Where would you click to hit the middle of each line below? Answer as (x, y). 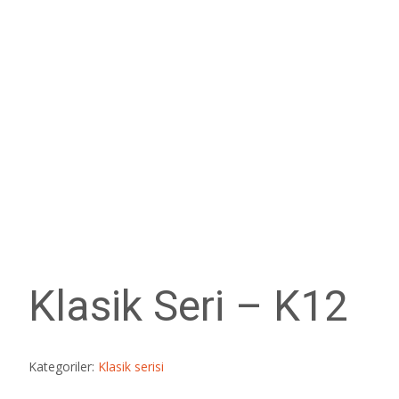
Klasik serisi (131, 366)
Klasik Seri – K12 (188, 306)
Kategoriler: (63, 366)
